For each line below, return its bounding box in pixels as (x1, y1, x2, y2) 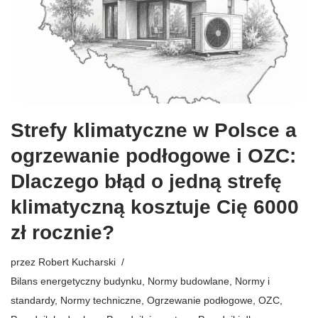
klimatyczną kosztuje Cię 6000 (11, 195, 299, 218)
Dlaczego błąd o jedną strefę (11, 170, 282, 192)
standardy (11, 294, 55, 306)
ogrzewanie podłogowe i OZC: (11, 144, 296, 167)
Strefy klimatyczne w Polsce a (11, 119, 297, 141)
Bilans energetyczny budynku (11, 275, 142, 287)
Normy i (235, 275, 270, 287)
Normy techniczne (60, 294, 141, 306)
